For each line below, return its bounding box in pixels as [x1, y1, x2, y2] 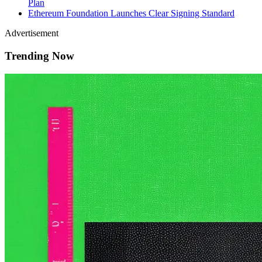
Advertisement [5, 28, 58, 39]
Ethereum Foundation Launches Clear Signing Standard [28, 8, 235, 19]
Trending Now [5, 49, 74, 62]
